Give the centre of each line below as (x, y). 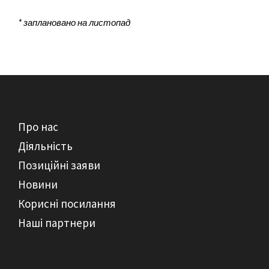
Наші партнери (57, 222)
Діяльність (45, 146)
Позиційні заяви (59, 165)
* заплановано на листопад (74, 22)
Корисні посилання (67, 203)
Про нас (38, 126)
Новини (38, 184)
